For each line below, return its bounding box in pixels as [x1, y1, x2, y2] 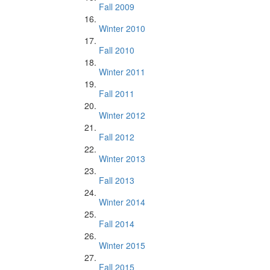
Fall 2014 [99, 218, 134, 230]
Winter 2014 [99, 196, 145, 208]
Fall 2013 [99, 174, 134, 186]
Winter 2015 [99, 239, 145, 251]
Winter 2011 [99, 66, 145, 78]
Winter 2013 [99, 152, 145, 165]
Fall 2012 [99, 131, 134, 143]
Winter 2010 [99, 22, 145, 34]
